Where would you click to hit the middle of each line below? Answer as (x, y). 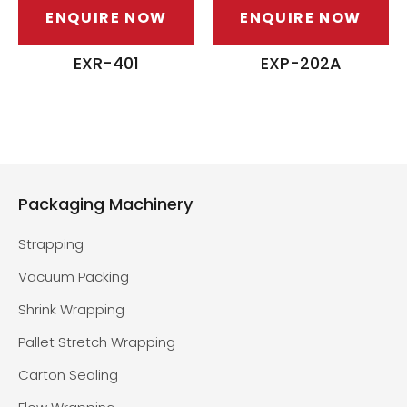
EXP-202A (301, 64)
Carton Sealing (68, 375)
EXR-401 (106, 64)
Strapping (51, 244)
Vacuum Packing (74, 277)
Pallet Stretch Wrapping (97, 342)
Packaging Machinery (105, 204)
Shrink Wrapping (71, 310)
